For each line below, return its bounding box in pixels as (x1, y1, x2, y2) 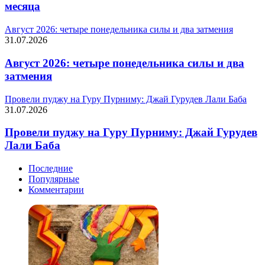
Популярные (28, 174, 79, 184)
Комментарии (28, 185, 84, 195)
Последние (28, 163, 73, 173)
